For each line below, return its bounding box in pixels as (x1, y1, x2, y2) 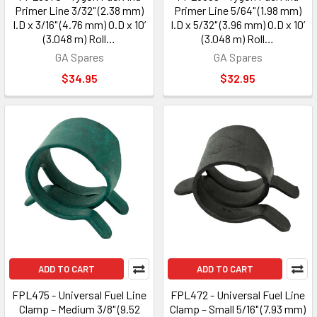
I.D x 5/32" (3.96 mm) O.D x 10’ (171, 18, 305, 31)
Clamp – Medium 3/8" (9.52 (18, 302, 140, 316)
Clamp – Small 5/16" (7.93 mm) (170, 302, 306, 316)
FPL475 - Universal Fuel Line (12, 288, 146, 301)
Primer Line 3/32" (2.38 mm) (15, 4, 144, 17)
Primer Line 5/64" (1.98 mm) (174, 4, 301, 17)
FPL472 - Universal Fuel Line (171, 288, 305, 301)
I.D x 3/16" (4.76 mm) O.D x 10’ (13, 18, 146, 31)
